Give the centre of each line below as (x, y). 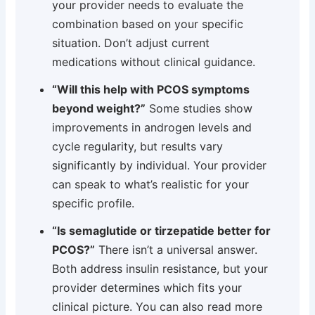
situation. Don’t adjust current (131, 43)
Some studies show (199, 109)
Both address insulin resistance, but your (160, 269)
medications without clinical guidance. (154, 62)
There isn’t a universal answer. (176, 250)
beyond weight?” (99, 109)
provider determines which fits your (147, 288)
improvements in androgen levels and (152, 128)
